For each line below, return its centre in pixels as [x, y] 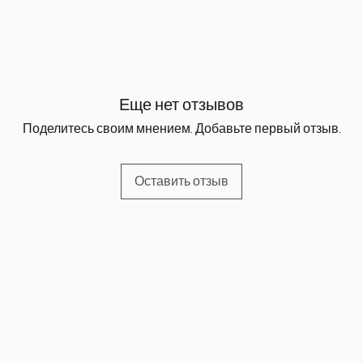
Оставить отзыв [181, 181]
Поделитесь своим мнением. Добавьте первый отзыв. [181, 128]
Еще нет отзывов [181, 105]
